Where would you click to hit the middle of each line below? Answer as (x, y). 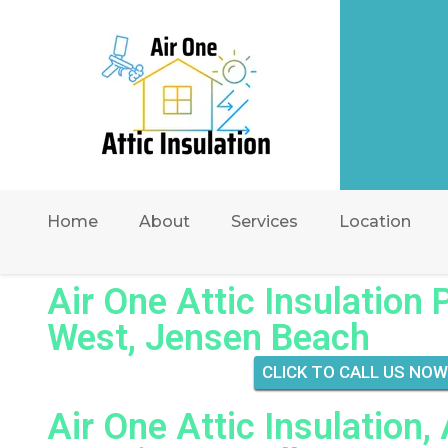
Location (375, 221)
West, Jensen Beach (208, 338)
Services (264, 221)
